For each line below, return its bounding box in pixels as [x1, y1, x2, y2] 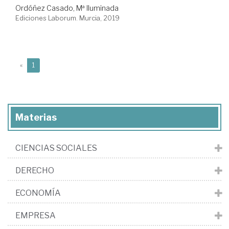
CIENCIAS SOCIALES [15, 143, 97, 153]
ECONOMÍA [15, 188, 61, 198]
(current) [34, 61, 60, 69]
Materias [15, 112, 57, 123]
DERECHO [15, 166, 54, 176]
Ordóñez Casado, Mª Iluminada [15, 4, 119, 13]
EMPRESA [15, 211, 56, 221]
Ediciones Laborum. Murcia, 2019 [15, 14, 120, 22]
